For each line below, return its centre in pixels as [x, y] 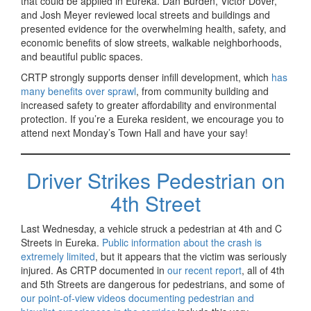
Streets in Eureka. [61, 243]
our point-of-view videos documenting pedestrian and [137, 298]
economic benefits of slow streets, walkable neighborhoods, [151, 43]
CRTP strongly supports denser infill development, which [146, 77]
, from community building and [202, 91]
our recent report [204, 270]
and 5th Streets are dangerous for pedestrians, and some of [153, 284]
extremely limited [58, 257]
